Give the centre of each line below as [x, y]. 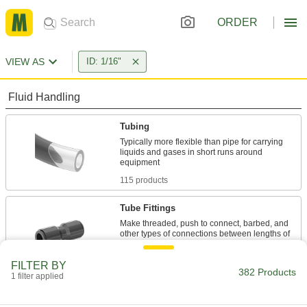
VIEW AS [25, 62]
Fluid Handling [44, 97]
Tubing [135, 126]
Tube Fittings [148, 208]
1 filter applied [37, 276]
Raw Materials [43, 291]
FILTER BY [39, 266]
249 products [144, 262]
